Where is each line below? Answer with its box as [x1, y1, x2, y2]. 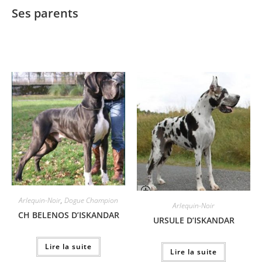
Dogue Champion [64, 195, 118, 205]
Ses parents [12, 5, 78, 21]
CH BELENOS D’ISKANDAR [18, 209, 119, 220]
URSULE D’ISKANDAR [153, 214, 235, 226]
